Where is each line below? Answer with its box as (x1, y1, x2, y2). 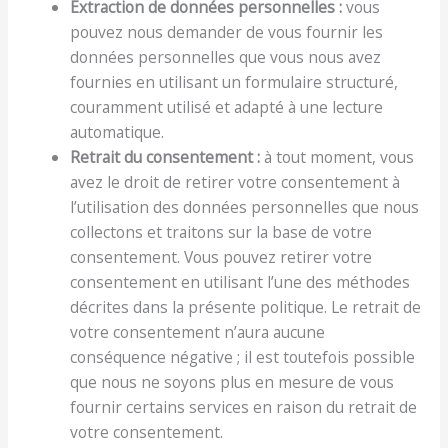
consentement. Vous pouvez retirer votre (70, 245, 373, 268)
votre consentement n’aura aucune (70, 320, 326, 343)
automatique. (70, 120, 165, 143)
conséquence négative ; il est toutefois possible (70, 345, 416, 368)
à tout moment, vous (260, 145, 415, 168)
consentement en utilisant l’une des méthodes (70, 270, 411, 293)
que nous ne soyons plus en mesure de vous (70, 370, 395, 393)
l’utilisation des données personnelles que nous (70, 195, 420, 218)
